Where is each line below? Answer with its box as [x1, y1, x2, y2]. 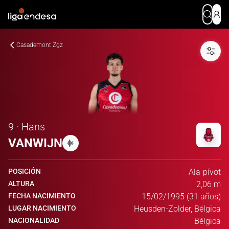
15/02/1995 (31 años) [142, 192, 221, 201]
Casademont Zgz [16, 41, 63, 49]
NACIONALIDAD [8, 216, 59, 224]
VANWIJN [8, 136, 62, 150]
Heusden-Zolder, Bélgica [134, 204, 221, 214]
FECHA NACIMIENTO [8, 192, 76, 200]
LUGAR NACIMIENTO [8, 204, 76, 212]
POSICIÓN [8, 167, 41, 175]
